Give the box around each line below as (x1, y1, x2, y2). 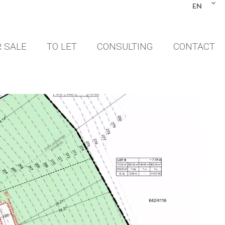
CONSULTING (97, 41, 153, 53)
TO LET (47, 41, 77, 53)
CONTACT (173, 41, 215, 53)
